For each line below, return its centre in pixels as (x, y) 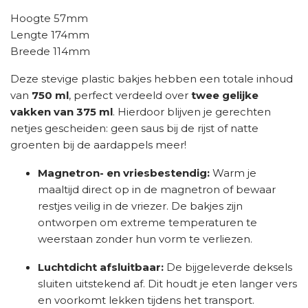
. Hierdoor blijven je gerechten (192, 112)
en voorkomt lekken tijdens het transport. (146, 300)
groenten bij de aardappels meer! (98, 145)
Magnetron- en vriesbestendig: (124, 173)
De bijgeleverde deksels (228, 267)
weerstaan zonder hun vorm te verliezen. (145, 239)
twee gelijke (225, 95)
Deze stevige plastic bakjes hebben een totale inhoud (152, 79)
